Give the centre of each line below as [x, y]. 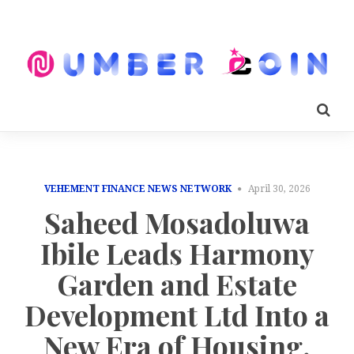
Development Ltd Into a [177, 315]
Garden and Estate [177, 284]
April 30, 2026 [279, 188]
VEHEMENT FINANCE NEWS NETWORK [137, 188]
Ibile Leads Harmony [177, 253]
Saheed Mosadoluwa [177, 222]
